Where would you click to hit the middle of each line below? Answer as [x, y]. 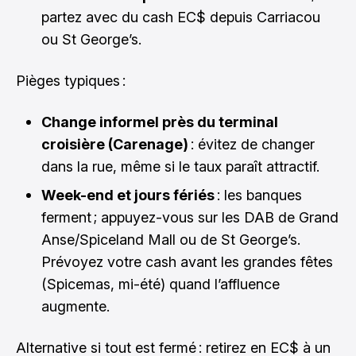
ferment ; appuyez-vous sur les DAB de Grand [190, 217]
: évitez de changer [252, 144]
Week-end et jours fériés [128, 195]
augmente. [75, 306]
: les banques [258, 195]
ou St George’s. [91, 39]
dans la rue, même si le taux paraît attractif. [180, 166]
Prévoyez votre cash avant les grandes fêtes [187, 261]
